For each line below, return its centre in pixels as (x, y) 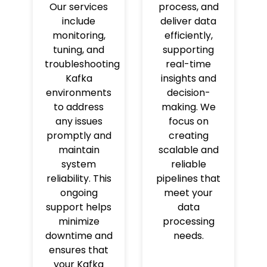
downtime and (79, 236)
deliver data (188, 21)
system (79, 164)
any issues (79, 122)
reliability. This (79, 179)
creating (188, 136)
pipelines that (188, 179)
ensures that (79, 250)
